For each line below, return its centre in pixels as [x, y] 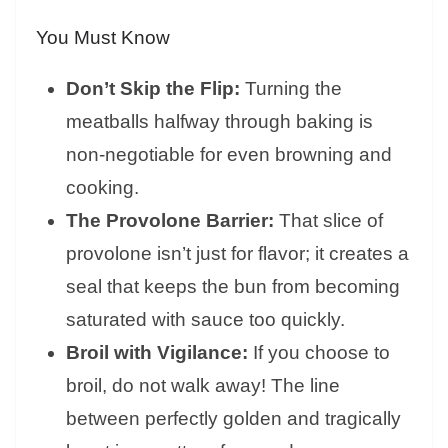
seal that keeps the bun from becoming [233, 287]
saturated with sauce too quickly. [205, 320]
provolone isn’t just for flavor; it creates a [237, 254]
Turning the [291, 89]
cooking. [102, 188]
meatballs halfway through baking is [219, 122]
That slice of [328, 221]
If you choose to [319, 353]
